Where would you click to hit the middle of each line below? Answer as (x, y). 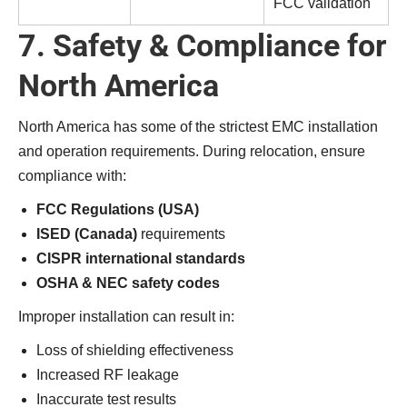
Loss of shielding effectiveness (135, 350)
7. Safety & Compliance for (202, 45)
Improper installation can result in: (126, 317)
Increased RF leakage (108, 375)
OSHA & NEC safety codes (128, 283)
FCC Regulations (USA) (118, 209)
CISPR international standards (141, 258)
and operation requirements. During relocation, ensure (192, 151)
